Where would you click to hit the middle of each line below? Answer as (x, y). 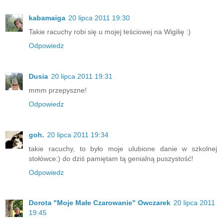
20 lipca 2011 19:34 (78, 135)
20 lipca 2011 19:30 (99, 18)
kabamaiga (47, 18)
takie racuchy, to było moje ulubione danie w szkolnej (123, 148)
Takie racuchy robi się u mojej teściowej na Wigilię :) (110, 31)
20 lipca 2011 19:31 (82, 76)
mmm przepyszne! (58, 90)
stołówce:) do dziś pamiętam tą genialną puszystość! (111, 158)
